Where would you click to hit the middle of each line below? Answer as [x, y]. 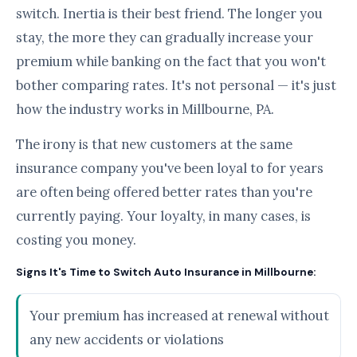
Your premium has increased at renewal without [179, 316]
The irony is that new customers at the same [154, 144]
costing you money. [76, 240]
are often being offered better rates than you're [164, 192]
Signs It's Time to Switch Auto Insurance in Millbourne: [166, 272]
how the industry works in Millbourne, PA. [145, 109]
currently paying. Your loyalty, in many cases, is [163, 216]
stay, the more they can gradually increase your [165, 37]
